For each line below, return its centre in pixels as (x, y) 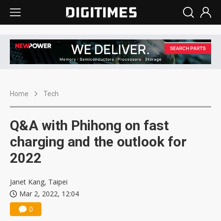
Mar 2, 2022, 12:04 (49, 194)
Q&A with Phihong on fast (89, 126)
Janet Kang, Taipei (39, 182)
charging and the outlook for (98, 142)
